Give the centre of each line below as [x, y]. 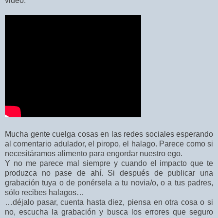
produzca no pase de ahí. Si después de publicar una [109, 173]
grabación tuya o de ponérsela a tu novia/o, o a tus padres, [109, 183]
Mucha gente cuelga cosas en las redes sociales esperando [109, 134]
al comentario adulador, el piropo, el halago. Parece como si [109, 144]
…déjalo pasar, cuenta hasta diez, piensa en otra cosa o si [109, 202]
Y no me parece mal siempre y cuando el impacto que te [109, 163]
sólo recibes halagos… [45, 193]
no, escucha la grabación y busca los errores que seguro [109, 212]
